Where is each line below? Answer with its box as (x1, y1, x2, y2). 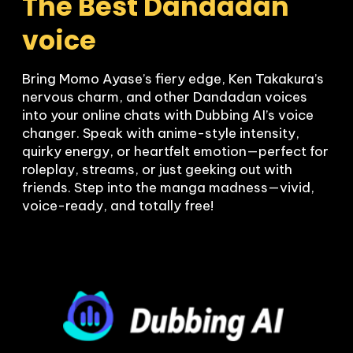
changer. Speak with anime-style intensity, (22, 124, 299, 143)
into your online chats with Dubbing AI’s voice (22, 106, 314, 124)
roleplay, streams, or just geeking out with (22, 161, 292, 179)
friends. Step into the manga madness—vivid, (22, 179, 314, 197)
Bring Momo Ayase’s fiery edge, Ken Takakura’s (22, 70, 324, 88)
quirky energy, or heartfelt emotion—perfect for (22, 143, 329, 161)
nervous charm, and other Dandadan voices (22, 88, 307, 106)
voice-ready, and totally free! (22, 197, 214, 215)
